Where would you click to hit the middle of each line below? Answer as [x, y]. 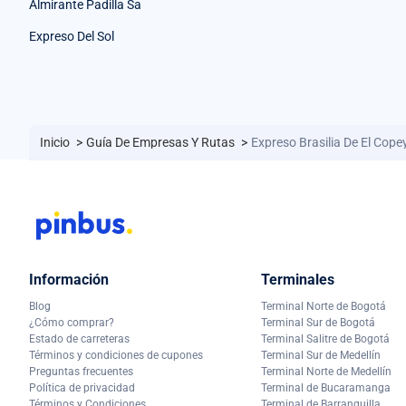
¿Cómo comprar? [72, 322]
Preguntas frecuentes [81, 371]
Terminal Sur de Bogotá [318, 322]
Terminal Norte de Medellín [326, 371]
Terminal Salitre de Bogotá [325, 338]
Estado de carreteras [79, 338]
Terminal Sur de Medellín [321, 355]
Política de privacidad [82, 387]
